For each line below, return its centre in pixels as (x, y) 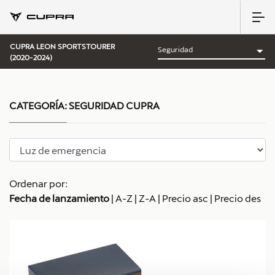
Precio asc (185, 198)
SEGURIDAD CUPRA (113, 105)
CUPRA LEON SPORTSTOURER (62, 46)
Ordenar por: (38, 183)
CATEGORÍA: (38, 105)
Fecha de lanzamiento (59, 198)
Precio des (238, 198)
